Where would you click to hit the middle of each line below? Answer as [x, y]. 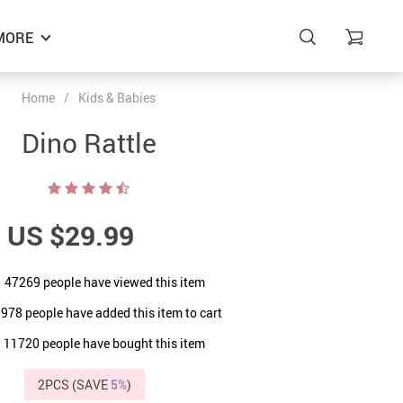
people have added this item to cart [122, 312]
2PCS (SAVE [74, 385]
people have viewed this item [122, 282]
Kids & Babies [117, 98]
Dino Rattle [89, 143]
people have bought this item [122, 343]
